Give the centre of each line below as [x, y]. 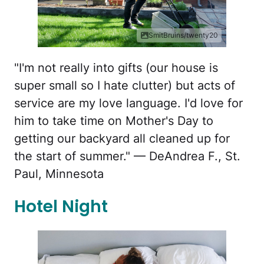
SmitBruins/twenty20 [183, 35]
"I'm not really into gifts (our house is [116, 67]
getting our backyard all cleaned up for [122, 138]
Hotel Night [61, 206]
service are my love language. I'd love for [128, 103]
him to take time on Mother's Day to [114, 121]
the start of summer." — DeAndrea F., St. [127, 156]
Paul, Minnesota [59, 174]
